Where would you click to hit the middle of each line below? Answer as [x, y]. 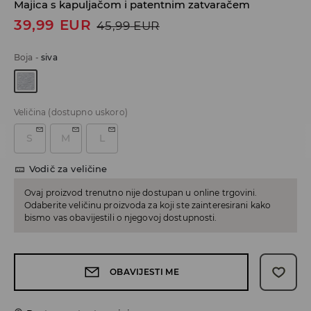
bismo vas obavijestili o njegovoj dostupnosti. [121, 218]
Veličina [30, 112]
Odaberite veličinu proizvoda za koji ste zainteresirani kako [148, 205]
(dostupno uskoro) [88, 112]
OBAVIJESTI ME [144, 272]
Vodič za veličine [68, 169]
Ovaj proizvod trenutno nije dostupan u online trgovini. [141, 193]
